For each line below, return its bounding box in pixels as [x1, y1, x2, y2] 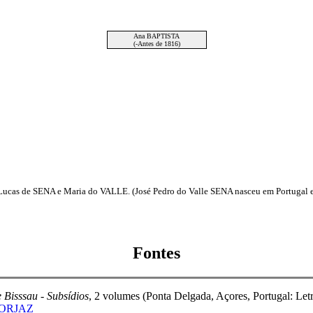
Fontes [133, 243, 180, 262]
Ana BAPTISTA [133, 32, 180, 40]
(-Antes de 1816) [133, 40, 180, 48]
